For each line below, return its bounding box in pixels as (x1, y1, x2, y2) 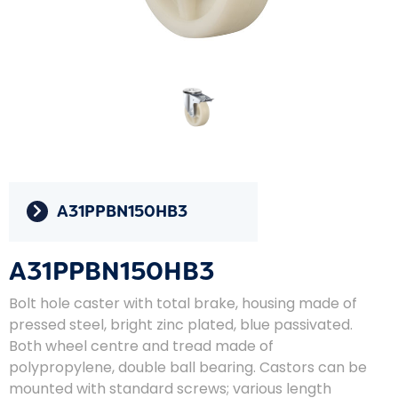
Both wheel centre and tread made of (9, 335, 274, 356)
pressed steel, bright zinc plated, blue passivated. (9, 314, 353, 335)
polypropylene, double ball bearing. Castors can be (9, 356, 367, 378)
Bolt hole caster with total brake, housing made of (9, 292, 357, 314)
